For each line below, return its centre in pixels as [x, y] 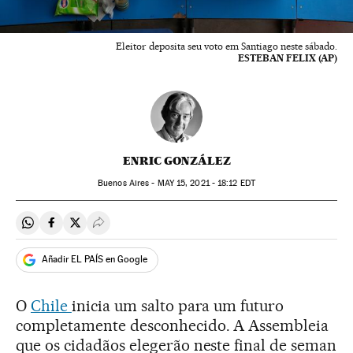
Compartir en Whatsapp [92, 229]
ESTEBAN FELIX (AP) [288, 58]
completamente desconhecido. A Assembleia [173, 325]
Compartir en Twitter [130, 229]
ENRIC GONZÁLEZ [176, 160]
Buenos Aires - [128, 183]
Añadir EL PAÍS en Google [95, 260]
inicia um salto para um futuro [178, 305]
